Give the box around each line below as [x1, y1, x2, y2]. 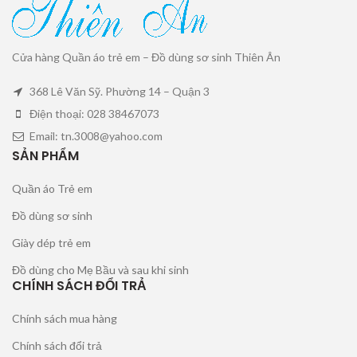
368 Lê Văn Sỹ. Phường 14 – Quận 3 [27, 84, 210, 99]
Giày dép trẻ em [12, 236, 91, 250]
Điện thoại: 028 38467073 [27, 107, 159, 121]
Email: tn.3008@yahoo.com [27, 129, 163, 143]
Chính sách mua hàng [12, 312, 117, 326]
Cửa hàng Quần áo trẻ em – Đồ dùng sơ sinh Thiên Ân [12, 50, 280, 65]
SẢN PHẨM [12, 147, 79, 166]
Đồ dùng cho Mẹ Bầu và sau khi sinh [12, 263, 189, 277]
